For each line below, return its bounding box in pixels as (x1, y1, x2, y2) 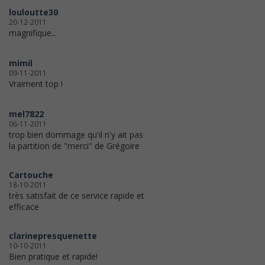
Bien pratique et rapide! (9, 251, 98, 263)
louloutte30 (9, 7, 58, 18)
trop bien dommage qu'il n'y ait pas (9, 129, 143, 141)
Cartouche (9, 169, 53, 181)
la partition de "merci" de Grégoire (9, 140, 140, 152)
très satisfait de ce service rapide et (9, 190, 144, 202)
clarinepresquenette (9, 230, 97, 242)
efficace (9, 201, 39, 213)
